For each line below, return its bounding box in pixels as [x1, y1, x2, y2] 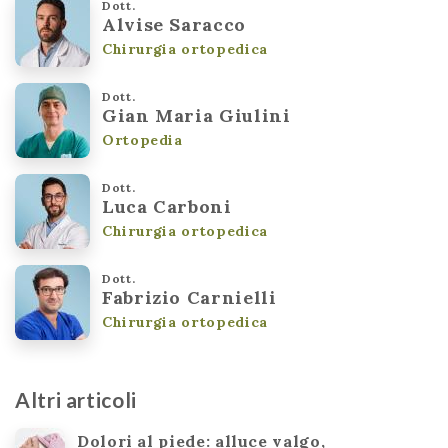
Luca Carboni [102, 194, 232, 218]
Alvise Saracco [102, 12, 246, 36]
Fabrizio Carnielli [102, 285, 277, 309]
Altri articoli [15, 386, 137, 412]
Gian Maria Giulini [102, 103, 291, 127]
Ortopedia [102, 130, 183, 149]
